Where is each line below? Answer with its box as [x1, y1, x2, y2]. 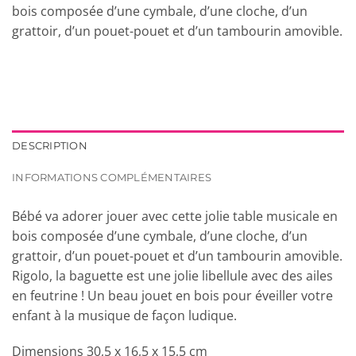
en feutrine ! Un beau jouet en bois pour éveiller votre [12, 286, 333, 304]
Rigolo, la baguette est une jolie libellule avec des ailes [12, 266, 333, 284]
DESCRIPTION [12, 139, 87, 152]
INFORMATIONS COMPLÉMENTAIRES [12, 171, 212, 184]
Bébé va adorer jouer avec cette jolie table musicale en [12, 207, 338, 225]
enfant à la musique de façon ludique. [12, 306, 237, 324]
